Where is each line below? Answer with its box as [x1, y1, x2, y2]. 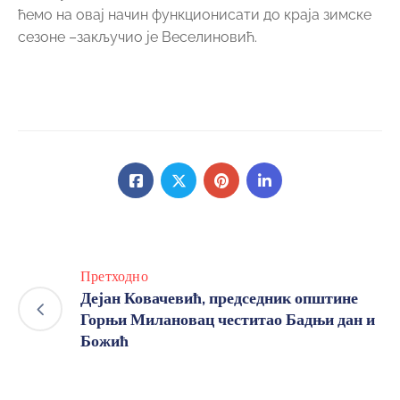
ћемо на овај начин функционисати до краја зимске [18, 6, 371, 23]
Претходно [80, 268, 148, 285]
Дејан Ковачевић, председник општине [80, 288, 358, 308]
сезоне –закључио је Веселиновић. [18, 29, 257, 46]
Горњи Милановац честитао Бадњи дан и [80, 310, 375, 329]
